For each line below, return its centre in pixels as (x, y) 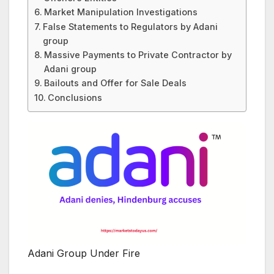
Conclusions (75, 98)
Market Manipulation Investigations (120, 12)
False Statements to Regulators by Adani (130, 27)
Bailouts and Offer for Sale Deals (115, 83)
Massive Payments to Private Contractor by (138, 55)
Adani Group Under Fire (84, 253)
